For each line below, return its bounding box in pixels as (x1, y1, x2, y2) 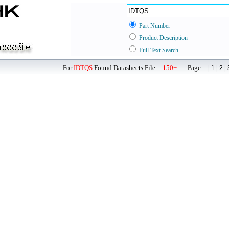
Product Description (139, 34, 188, 41)
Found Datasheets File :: (93, 64, 163, 72)
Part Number (139, 22, 170, 29)
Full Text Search (139, 47, 178, 54)
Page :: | (177, 64, 211, 72)
